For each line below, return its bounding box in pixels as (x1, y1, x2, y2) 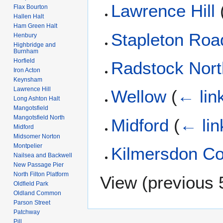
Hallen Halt (13, 12, 44, 20)
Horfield (13, 57, 35, 64)
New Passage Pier (13, 161, 64, 168)
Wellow (111, 87, 167, 107)
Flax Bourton (13, 3, 48, 10)
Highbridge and (13, 41, 56, 48)
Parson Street (13, 199, 51, 206)
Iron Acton (13, 66, 41, 74)
